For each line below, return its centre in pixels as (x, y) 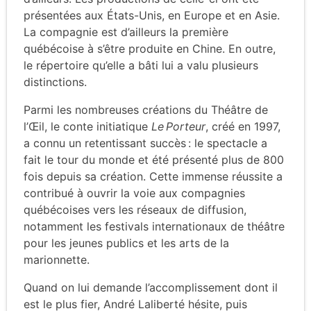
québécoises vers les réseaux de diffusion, (135, 209)
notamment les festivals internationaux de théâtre (154, 226)
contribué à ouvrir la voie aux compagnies (134, 193)
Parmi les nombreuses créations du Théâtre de (146, 109)
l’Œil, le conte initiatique (87, 126)
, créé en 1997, (243, 126)
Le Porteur (178, 126)
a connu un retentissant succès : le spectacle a (145, 143)
